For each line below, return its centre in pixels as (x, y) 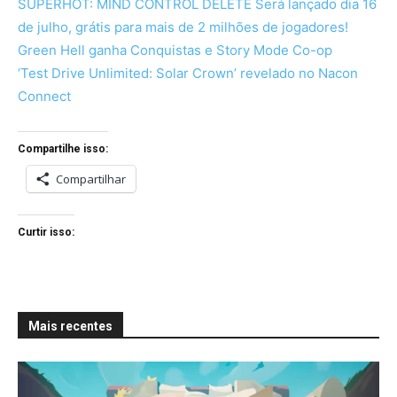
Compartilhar (91, 179)
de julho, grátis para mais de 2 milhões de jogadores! (183, 27)
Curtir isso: (46, 233)
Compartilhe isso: (63, 149)
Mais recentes (70, 327)
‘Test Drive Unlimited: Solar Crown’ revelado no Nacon (188, 74)
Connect (44, 97)
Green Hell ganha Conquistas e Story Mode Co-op (175, 51)
